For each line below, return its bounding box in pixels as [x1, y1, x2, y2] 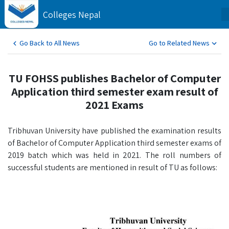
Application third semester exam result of [11, 84, 218, 99]
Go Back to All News [19, 38, 80, 48]
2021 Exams [85, 97, 144, 112]
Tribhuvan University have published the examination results [8, 125, 221, 136]
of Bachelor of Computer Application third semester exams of [8, 138, 221, 148]
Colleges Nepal [43, 9, 101, 20]
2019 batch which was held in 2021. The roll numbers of [8, 150, 221, 161]
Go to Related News [149, 38, 210, 48]
